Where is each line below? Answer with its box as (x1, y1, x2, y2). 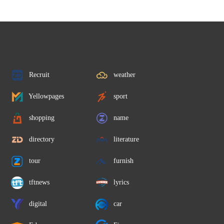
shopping (27, 113, 55, 121)
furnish (111, 156, 134, 164)
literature (111, 135, 139, 143)
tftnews (27, 178, 50, 186)
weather (111, 70, 136, 78)
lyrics (111, 178, 129, 186)
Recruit (27, 70, 50, 78)
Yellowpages (27, 92, 64, 100)
